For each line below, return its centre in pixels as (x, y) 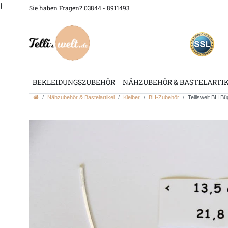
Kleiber (132, 97)
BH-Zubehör (164, 97)
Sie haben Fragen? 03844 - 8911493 (79, 8)
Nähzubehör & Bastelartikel (81, 97)
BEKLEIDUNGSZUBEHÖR (74, 82)
